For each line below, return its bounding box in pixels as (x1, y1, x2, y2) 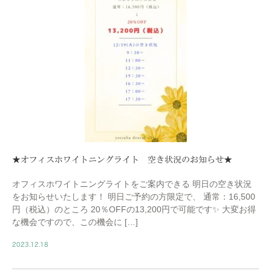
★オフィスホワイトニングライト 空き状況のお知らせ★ (12, 155, 232, 165)
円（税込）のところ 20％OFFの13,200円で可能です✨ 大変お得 (12, 204, 256, 215)
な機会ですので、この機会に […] (12, 217, 138, 227)
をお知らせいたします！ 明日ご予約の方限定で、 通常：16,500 (12, 192, 255, 202)
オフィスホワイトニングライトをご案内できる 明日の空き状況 (12, 179, 252, 189)
